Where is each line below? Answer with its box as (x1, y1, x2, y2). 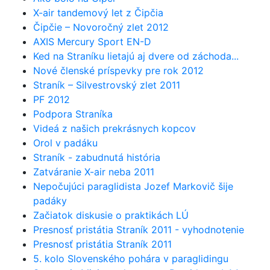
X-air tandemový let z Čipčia (33, 6, 163, 19)
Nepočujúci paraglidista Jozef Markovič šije (33, 180, 233, 192)
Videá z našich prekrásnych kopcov (33, 122, 196, 134)
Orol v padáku (33, 136, 98, 149)
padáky (33, 194, 67, 207)
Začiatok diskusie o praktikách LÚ (33, 209, 189, 221)
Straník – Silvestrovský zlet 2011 (33, 78, 180, 91)
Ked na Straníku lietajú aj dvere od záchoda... (33, 49, 239, 62)
